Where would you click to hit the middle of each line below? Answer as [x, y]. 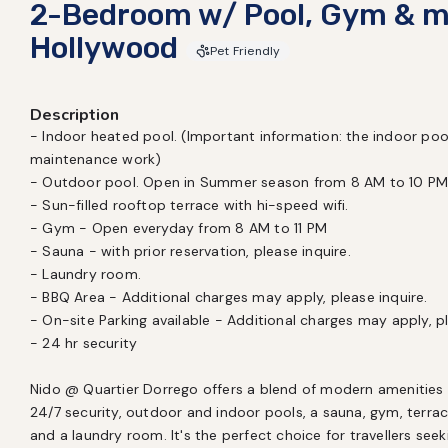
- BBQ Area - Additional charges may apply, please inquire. [229, 297]
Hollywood [104, 48]
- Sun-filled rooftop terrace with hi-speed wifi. [189, 205]
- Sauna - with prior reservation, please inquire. [190, 251]
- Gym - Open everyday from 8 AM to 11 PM [178, 228]
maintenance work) [96, 159]
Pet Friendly [245, 51]
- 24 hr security [84, 343]
